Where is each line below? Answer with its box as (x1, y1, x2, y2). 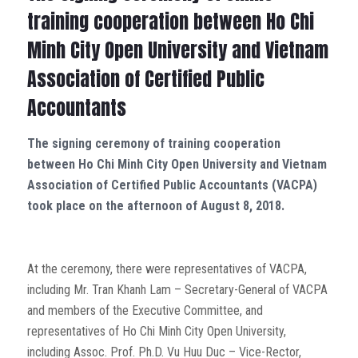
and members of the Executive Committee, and (26, 302, 263, 318)
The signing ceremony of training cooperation (26, 135, 280, 151)
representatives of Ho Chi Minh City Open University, (26, 323, 286, 339)
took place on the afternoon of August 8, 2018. (26, 197, 284, 213)
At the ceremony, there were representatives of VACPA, (26, 261, 307, 276)
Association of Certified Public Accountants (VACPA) (26, 177, 317, 193)
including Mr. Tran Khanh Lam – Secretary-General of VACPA (26, 281, 328, 297)
